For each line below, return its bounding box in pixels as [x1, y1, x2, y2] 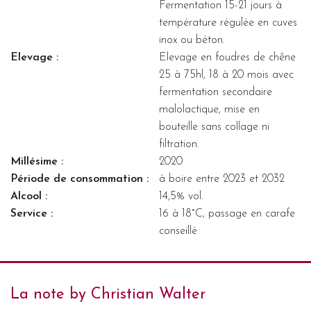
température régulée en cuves [159, 17, 297, 28]
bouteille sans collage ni [159, 121, 269, 133]
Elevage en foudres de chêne [159, 51, 296, 63]
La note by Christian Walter [10, 286, 205, 303]
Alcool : [10, 190, 47, 202]
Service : [10, 208, 53, 219]
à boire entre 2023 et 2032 [159, 173, 285, 185]
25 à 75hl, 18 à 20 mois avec [159, 69, 294, 81]
